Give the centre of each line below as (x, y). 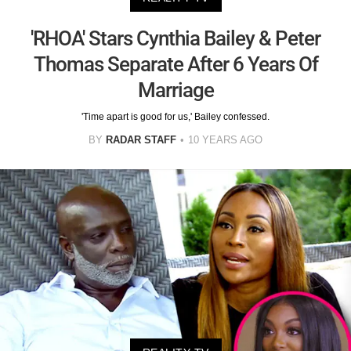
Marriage (175, 90)
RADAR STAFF (141, 139)
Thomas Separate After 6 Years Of (175, 64)
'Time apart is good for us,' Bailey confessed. (175, 116)
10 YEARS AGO (225, 139)
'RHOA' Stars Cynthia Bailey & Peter (175, 38)
